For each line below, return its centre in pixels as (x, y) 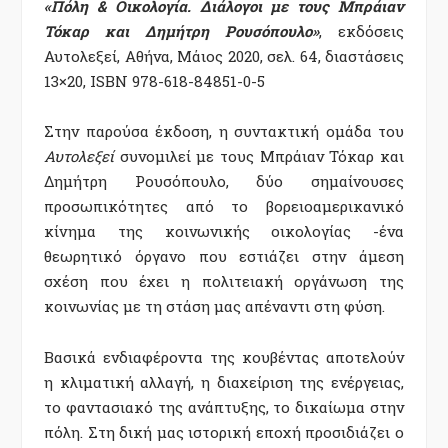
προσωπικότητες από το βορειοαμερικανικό (224, 206)
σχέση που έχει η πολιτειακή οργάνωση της (224, 281)
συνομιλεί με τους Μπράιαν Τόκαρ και (259, 156)
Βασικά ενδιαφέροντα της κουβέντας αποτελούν (224, 356)
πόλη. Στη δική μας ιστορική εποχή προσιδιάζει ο (224, 431)
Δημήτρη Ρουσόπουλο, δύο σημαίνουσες (224, 181)
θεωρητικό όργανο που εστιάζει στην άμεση (224, 256)
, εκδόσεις (361, 30)
